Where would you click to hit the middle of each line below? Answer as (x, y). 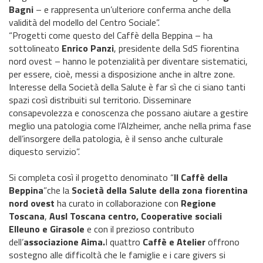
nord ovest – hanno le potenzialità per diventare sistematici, (128, 61)
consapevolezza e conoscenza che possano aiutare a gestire (129, 113)
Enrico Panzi (88, 48)
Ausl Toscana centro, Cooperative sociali (136, 216)
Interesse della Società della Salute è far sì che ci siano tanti (127, 87)
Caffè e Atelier (174, 242)
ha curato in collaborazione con (118, 203)
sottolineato (35, 48)
